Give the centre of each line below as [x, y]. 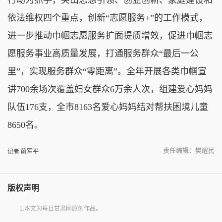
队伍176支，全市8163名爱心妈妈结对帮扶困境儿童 [108, 107]
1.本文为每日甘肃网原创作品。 [60, 209]
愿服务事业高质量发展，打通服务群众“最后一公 [103, 53]
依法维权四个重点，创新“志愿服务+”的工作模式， [108, 18]
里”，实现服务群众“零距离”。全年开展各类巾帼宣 [107, 71]
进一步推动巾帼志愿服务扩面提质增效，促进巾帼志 [110, 35]
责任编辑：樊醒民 [189, 150]
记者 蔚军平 [23, 151]
